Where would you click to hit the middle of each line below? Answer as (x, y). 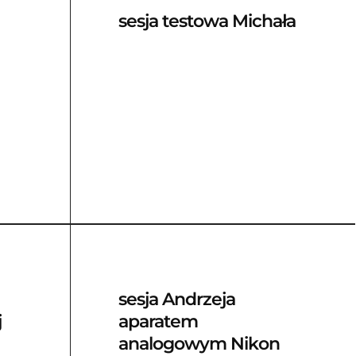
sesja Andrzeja (176, 299)
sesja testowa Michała (207, 21)
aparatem (158, 321)
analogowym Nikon (199, 344)
